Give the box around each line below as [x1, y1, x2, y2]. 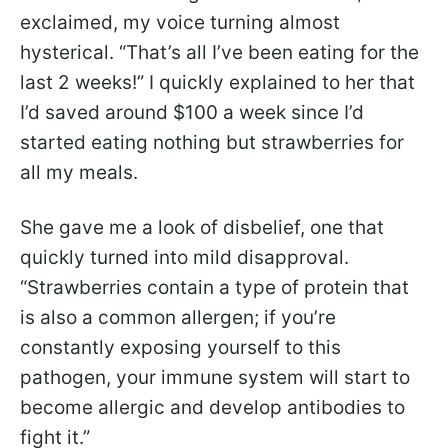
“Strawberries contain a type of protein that [20, 275, 409, 299]
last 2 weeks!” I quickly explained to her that [20, 70, 415, 94]
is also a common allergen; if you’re [20, 305, 336, 329]
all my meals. [20, 160, 138, 184]
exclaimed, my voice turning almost [20, 10, 340, 34]
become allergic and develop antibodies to [20, 395, 405, 419]
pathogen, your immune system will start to [20, 365, 410, 389]
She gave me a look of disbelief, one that [20, 215, 384, 239]
